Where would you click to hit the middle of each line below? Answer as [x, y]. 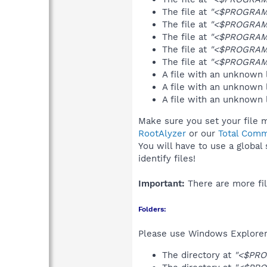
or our [202, 133]
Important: [162, 183]
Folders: [152, 209]
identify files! [167, 158]
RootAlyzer [162, 133]
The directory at [198, 255]
